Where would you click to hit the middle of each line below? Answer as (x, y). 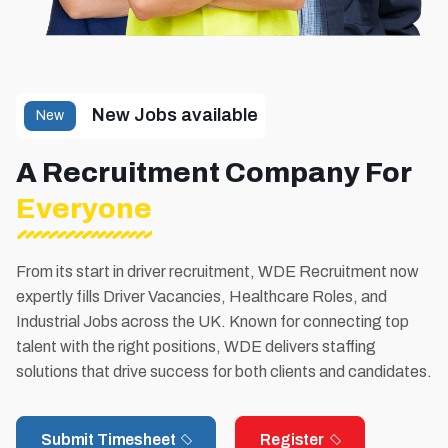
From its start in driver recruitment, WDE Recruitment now (217, 271)
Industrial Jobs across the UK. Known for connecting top (212, 321)
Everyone (84, 208)
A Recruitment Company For (213, 172)
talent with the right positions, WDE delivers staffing (196, 346)
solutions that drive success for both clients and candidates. (224, 371)
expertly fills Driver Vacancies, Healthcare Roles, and (201, 296)
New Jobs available (175, 115)
